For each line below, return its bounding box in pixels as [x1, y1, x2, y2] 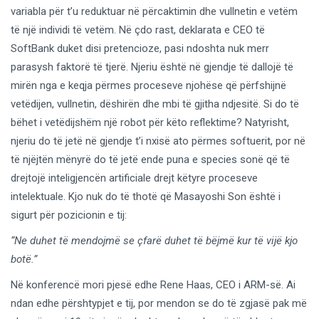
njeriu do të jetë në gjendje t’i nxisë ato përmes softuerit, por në [11, 134, 305, 147]
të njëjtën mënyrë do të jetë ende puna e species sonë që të [11, 152, 290, 166]
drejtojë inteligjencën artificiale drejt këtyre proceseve [11, 171, 258, 184]
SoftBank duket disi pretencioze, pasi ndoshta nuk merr [11, 41, 269, 55]
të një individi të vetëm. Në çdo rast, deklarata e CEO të [11, 23, 265, 36]
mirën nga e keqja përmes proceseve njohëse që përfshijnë [11, 78, 286, 92]
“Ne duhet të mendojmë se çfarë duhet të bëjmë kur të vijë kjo [11, 234, 298, 247]
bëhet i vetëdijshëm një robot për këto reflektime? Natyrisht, [11, 115, 289, 129]
